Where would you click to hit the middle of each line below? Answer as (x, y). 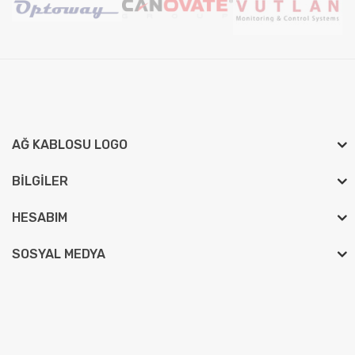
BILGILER (40, 181)
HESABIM (40, 218)
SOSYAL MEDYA (59, 254)
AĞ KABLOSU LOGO (70, 145)
